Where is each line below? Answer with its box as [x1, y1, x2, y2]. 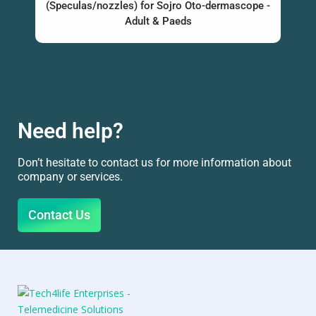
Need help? [18, 118, 123, 143]
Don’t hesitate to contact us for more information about [18, 155, 291, 169]
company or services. [18, 169, 123, 183]
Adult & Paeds [124, 14, 192, 28]
